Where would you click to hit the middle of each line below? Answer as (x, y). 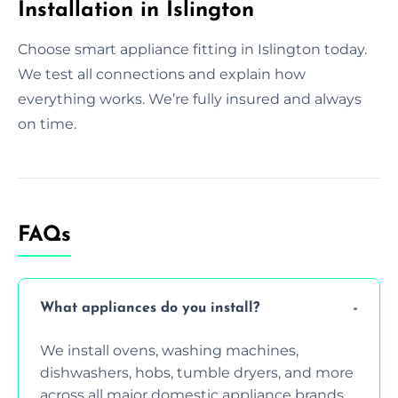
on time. (47, 123)
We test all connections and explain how (162, 74)
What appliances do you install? (150, 309)
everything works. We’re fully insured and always (190, 99)
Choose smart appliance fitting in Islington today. (192, 49)
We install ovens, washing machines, (169, 350)
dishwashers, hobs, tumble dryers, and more (197, 372)
